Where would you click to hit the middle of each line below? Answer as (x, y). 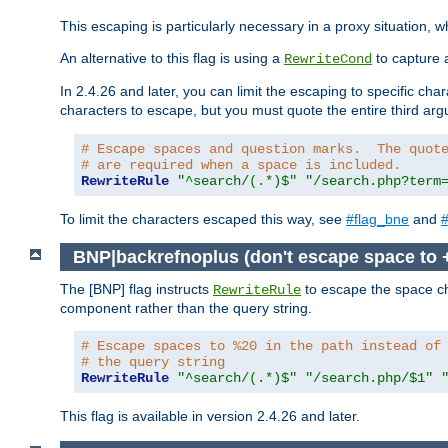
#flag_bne (377, 219)
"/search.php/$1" (369, 378)
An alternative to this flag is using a (172, 58)
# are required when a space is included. (241, 165)
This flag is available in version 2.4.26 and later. (210, 416)
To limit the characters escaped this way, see (203, 219)
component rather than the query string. (186, 308)
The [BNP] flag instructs (136, 289)
